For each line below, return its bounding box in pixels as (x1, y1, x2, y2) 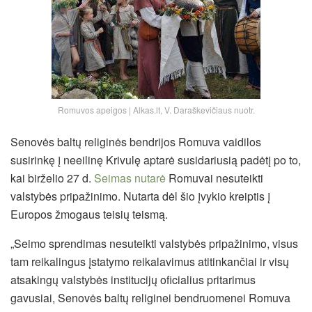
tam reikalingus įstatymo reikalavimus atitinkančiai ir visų (10, 253, 289, 270)
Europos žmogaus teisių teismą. (10, 206, 168, 223)
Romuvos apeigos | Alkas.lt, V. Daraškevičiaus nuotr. (57, 104, 255, 116)
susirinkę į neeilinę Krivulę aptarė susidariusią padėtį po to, (10, 152, 301, 169)
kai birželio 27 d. (10, 170, 94, 187)
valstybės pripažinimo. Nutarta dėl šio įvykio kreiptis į (10, 188, 270, 205)
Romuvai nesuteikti (166, 170, 263, 187)
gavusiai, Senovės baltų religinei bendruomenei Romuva (10, 290, 290, 306)
